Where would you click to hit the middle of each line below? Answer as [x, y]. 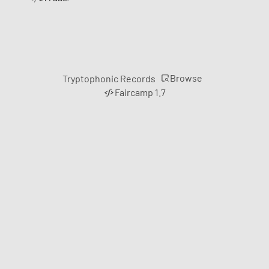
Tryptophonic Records [109, 78]
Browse [186, 77]
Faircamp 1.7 [141, 92]
